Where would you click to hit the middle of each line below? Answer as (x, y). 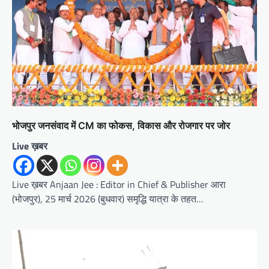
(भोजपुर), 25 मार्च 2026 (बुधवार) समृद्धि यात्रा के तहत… (108, 198)
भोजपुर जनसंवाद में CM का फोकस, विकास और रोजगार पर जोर (121, 125)
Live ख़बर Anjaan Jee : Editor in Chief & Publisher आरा (119, 184)
